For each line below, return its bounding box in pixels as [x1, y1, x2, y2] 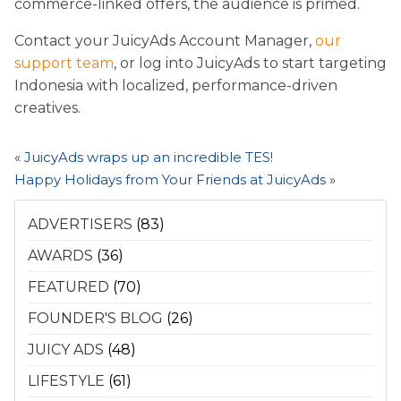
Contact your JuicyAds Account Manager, [14, 31, 315, 49]
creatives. [14, 98, 81, 116]
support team [14, 54, 114, 72]
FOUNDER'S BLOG [28, 309, 163, 327]
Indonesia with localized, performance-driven [14, 76, 337, 94]
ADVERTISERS [28, 215, 132, 233]
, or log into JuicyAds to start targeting [114, 54, 387, 72]
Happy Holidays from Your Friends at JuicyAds [14, 170, 326, 188]
